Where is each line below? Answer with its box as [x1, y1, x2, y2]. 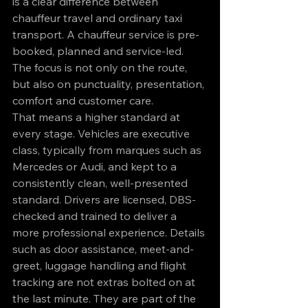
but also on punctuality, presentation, [12, 77, 207, 91]
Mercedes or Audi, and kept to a [12, 159, 179, 173]
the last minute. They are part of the [12, 291, 199, 305]
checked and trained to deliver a [12, 209, 179, 223]
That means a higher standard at [12, 110, 183, 124]
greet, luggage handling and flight [12, 258, 189, 272]
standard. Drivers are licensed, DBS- [12, 192, 196, 206]
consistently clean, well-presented [12, 176, 190, 190]
